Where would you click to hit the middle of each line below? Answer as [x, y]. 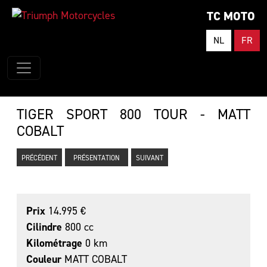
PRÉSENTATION [97, 158]
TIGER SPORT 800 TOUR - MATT [133, 114]
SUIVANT [150, 158]
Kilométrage [54, 243]
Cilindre [44, 227]
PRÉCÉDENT [39, 158]
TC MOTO [231, 16]
